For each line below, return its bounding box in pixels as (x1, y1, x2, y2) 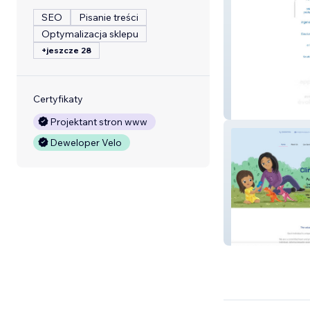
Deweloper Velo (50, 136, 122, 149)
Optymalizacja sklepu (42, 28, 138, 40)
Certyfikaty (33, 93, 83, 105)
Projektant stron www (50, 116, 147, 128)
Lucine (235, 102, 265, 116)
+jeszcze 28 (42, 45, 91, 55)
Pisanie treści (79, 11, 138, 24)
